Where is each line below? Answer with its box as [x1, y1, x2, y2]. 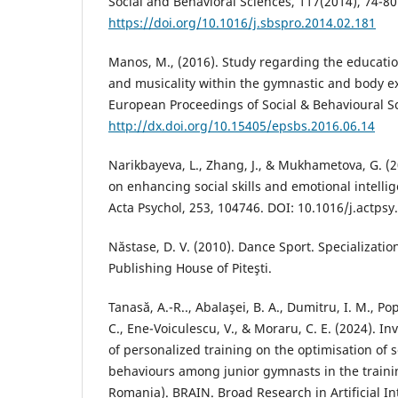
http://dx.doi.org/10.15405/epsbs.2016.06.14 [108, 116, 375, 134]
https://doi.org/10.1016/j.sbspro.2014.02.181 [108, 13, 376, 31]
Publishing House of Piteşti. [108, 259, 272, 276]
